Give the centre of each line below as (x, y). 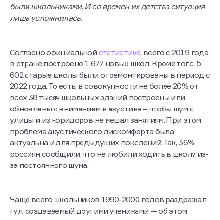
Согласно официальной (54, 68)
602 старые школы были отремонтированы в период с (110, 91)
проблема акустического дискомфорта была (92, 147)
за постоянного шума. (49, 181)
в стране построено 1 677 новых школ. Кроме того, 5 (105, 79)
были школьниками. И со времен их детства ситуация (107, 22)
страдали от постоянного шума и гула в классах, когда (109, 11)
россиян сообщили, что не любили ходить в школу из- (109, 170)
